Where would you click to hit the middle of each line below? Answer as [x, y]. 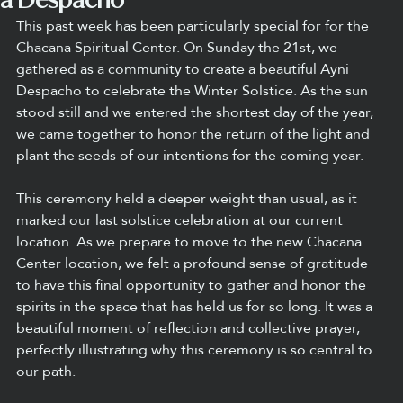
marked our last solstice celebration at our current [181, 220]
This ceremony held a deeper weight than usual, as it [188, 199]
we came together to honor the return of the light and [195, 134]
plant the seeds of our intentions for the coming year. [190, 156]
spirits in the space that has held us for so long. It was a [196, 307]
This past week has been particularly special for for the [194, 26]
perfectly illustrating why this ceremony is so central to [196, 350]
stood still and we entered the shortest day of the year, [197, 112]
